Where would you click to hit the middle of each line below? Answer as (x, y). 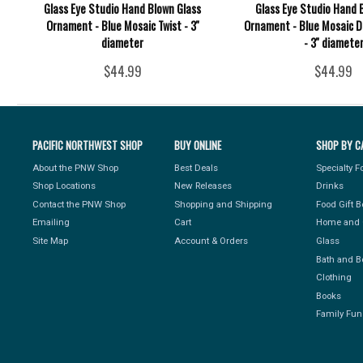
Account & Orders (211, 240)
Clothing (334, 278)
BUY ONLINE (198, 145)
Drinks (330, 186)
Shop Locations (64, 186)
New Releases (203, 186)
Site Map (51, 240)
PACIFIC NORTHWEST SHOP (88, 145)
